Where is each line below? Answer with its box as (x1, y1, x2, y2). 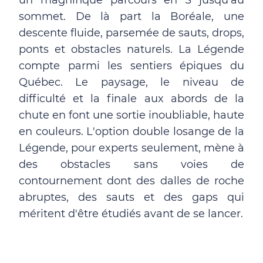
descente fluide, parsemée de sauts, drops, (19, 26, 244, 39)
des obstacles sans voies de (19, 158, 244, 171)
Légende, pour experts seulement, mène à (19, 141, 244, 154)
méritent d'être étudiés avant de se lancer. (19, 207, 243, 220)
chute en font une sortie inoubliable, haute (19, 109, 244, 122)
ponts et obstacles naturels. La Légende (19, 43, 244, 56)
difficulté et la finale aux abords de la (19, 92, 244, 105)
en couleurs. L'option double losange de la (19, 125, 244, 138)
